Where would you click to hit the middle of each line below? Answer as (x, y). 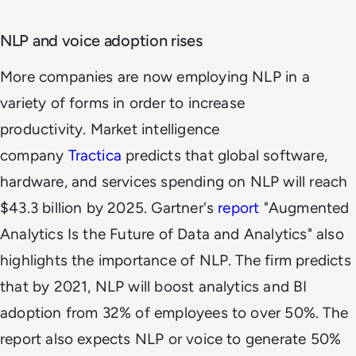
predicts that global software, (224, 155)
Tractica (95, 155)
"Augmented (304, 207)
